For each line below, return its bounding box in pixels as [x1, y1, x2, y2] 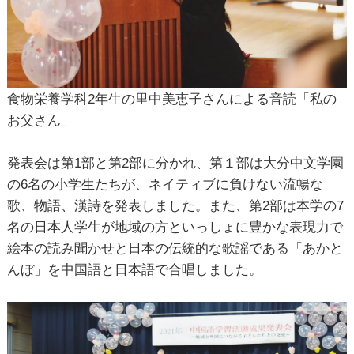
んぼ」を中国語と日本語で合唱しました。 [6, 262, 262, 278]
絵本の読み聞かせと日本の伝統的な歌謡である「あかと [6, 240, 343, 257]
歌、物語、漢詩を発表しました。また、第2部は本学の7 [6, 198, 344, 214]
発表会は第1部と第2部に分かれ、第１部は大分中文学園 [6, 155, 344, 171]
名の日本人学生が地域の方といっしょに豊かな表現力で [6, 219, 343, 235]
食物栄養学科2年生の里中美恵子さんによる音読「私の [6, 91, 337, 107]
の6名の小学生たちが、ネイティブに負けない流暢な [6, 176, 323, 193]
